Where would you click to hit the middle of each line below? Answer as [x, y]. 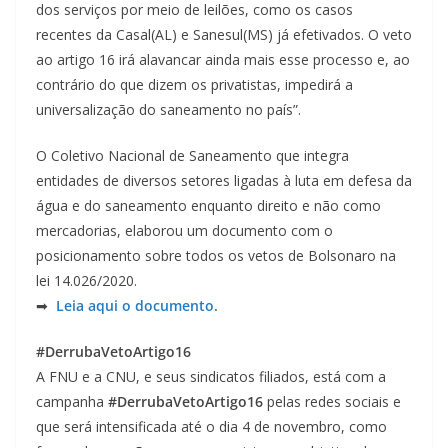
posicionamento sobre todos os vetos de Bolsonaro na [216, 255]
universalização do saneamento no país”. [168, 109]
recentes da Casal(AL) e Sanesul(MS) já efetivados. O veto [224, 34]
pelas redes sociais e [332, 401]
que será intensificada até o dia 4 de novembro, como [211, 426]
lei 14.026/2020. [86, 280]
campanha [72, 401]
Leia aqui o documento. [135, 305]
